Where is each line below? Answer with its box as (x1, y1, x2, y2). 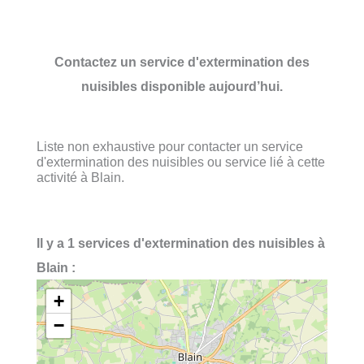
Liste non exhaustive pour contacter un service (37, 138, 303, 154)
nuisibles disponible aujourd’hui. (81, 78, 283, 93)
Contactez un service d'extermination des (54, 54, 310, 69)
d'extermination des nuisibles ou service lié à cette (37, 154, 325, 169)
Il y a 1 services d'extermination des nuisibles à (37, 236, 325, 251)
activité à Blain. (37, 169, 124, 184)
